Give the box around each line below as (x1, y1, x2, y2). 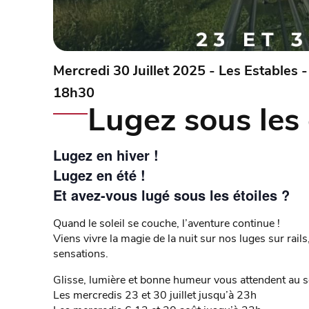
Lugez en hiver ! (53, 144, 159, 165)
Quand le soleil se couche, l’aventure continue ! (53, 215, 280, 231)
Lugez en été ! (53, 164, 146, 185)
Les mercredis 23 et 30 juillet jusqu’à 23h (53, 287, 257, 303)
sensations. (53, 246, 108, 261)
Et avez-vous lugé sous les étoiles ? (53, 184, 290, 205)
